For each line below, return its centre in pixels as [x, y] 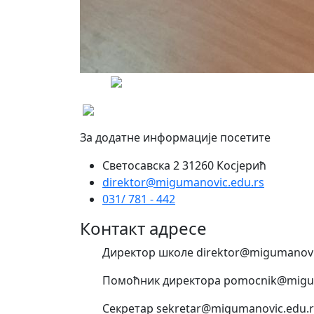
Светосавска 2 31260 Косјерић [184, 165]
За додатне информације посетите [175, 137]
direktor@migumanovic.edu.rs [183, 182]
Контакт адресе [143, 228]
